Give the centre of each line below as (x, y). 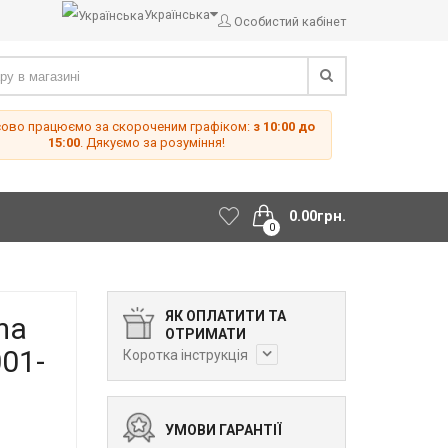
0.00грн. (317, 216)
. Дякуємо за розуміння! (153, 143)
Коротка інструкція (186, 355)
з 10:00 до (284, 127)
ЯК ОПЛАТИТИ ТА (225, 316)
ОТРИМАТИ (205, 334)
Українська (177, 14)
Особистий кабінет (290, 22)
